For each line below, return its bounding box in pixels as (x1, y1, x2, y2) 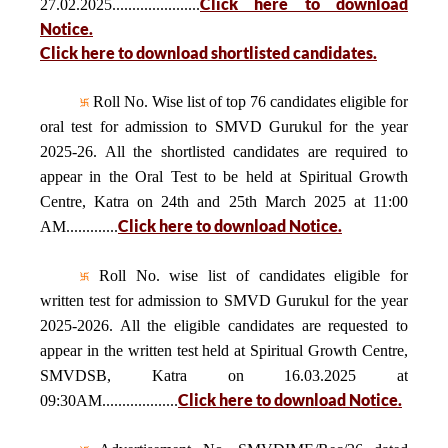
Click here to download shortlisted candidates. (40, 43, 377, 62)
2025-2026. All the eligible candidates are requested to (40, 317, 408, 334)
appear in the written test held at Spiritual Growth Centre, (40, 342, 408, 359)
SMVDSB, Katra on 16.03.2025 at (40, 367, 408, 384)
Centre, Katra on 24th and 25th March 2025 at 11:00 (40, 193, 408, 210)
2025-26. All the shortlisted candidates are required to (40, 143, 408, 160)
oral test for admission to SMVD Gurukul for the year (40, 118, 408, 135)
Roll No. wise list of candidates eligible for (89, 267, 408, 284)
